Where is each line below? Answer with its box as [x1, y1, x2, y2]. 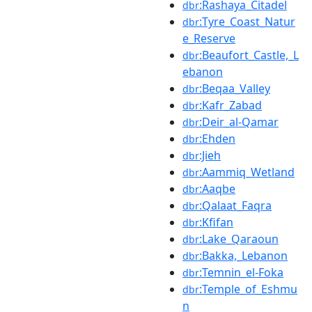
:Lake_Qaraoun [199, 231, 279, 247]
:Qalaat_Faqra [199, 198, 272, 213]
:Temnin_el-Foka [199, 265, 283, 280]
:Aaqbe [199, 181, 235, 196]
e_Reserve [182, 31, 235, 46]
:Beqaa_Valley [199, 81, 270, 96]
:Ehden [199, 131, 235, 146]
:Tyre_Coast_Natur [199, 14, 295, 29]
